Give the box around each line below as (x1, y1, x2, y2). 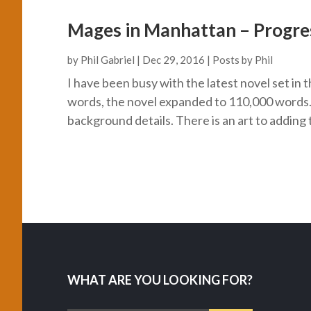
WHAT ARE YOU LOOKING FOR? (67, 272, 253, 288)
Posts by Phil (212, 53, 273, 66)
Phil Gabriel (81, 53, 135, 66)
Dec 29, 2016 (142, 53, 205, 66)
